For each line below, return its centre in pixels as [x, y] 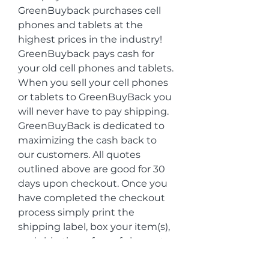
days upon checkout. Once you [93, 183]
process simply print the [76, 212]
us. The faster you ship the [81, 255]
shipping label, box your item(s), [94, 227]
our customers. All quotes [79, 155]
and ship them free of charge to [94, 241]
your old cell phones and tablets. [96, 68]
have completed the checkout [92, 198]
